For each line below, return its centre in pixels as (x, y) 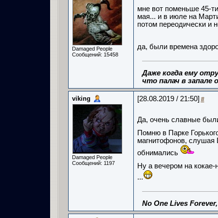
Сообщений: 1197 (93, 163)
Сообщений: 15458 (95, 54)
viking (81, 99)
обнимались (158, 153)
